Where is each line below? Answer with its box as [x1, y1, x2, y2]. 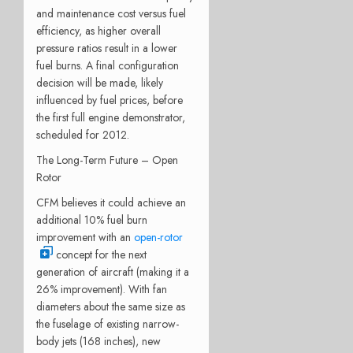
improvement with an [36, 229, 134, 245]
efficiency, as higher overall [36, 22, 161, 39]
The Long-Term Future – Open [36, 151, 178, 168]
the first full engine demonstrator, [36, 109, 185, 125]
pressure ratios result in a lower [36, 39, 177, 56]
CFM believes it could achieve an [36, 194, 186, 210]
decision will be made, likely [36, 74, 163, 91]
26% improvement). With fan [36, 281, 167, 297]
